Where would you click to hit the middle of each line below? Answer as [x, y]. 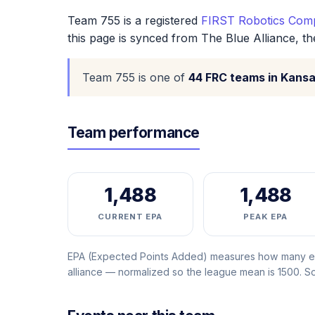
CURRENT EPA [130, 217]
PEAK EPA [266, 217]
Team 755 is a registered [134, 20]
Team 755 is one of [135, 77]
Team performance [134, 133]
